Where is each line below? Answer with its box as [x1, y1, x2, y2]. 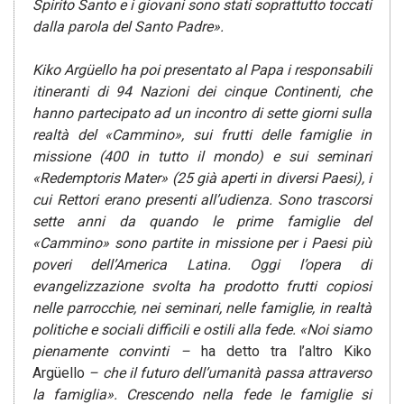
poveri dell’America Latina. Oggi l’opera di [32, 256, 372, 274]
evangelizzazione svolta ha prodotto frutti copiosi [32, 278, 372, 296]
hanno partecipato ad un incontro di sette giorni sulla [32, 105, 372, 123]
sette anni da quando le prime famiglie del [32, 213, 372, 231]
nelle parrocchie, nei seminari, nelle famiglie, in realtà [32, 299, 372, 317]
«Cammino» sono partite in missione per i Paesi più [32, 234, 372, 252]
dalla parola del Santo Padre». [32, 18, 224, 36]
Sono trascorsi [278, 191, 372, 209]
